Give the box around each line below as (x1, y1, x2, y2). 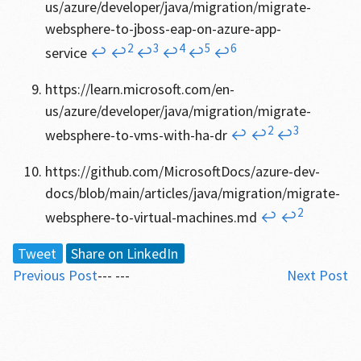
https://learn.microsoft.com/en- (44, 80, 234, 98)
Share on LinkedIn (70, 244, 178, 263)
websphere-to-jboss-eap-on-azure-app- (44, 19, 281, 38)
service (44, 44, 90, 62)
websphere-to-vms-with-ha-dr (44, 126, 230, 144)
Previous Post (12, 266, 98, 284)
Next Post (287, 266, 349, 284)
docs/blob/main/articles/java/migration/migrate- (44, 184, 340, 202)
